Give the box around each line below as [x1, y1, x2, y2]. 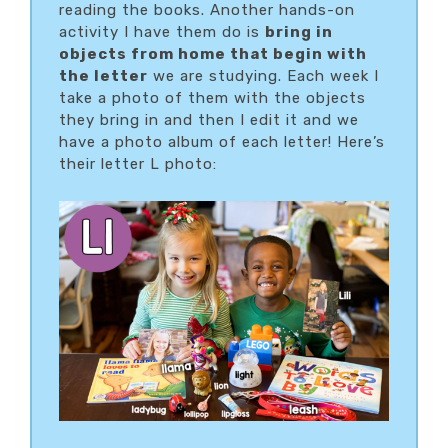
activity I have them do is [59, 23, 265, 42]
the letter [59, 67, 148, 86]
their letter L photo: [59, 155, 217, 174]
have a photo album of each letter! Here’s [59, 133, 385, 152]
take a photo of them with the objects [59, 89, 366, 108]
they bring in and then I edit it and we [59, 111, 359, 130]
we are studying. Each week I [148, 67, 379, 86]
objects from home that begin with [59, 45, 367, 64]
